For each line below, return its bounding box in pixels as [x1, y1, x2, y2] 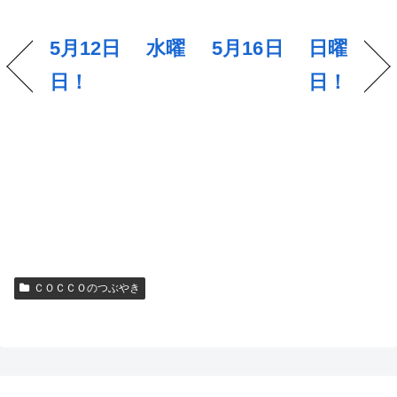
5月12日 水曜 [50, 36, 185, 59]
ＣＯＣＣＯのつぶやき [33, 282, 140, 295]
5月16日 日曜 [212, 36, 347, 59]
